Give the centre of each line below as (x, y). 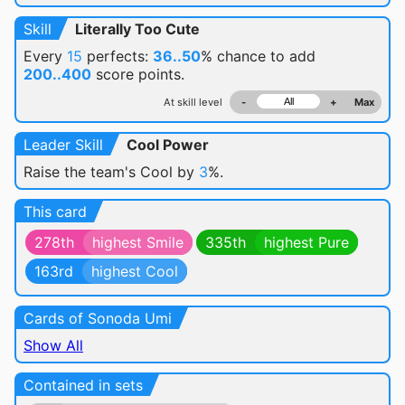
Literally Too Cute (137, 29)
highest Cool (135, 271)
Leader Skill (63, 145)
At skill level (193, 102)
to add (293, 56)
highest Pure (306, 242)
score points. (138, 74)
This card (55, 212)
